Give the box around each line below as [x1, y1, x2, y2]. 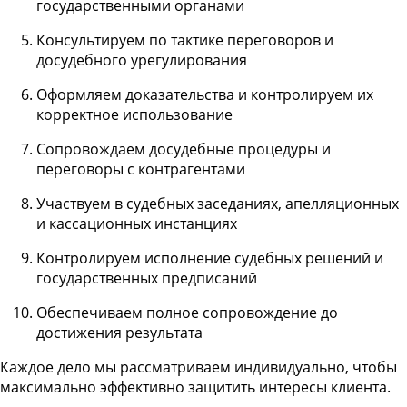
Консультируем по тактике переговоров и [36, 29, 333, 50]
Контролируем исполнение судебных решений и [36, 247, 383, 268]
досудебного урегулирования [36, 49, 247, 70]
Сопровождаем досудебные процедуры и [36, 138, 331, 159]
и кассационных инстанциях [36, 213, 237, 233]
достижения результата [36, 322, 203, 342]
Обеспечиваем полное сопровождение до [36, 302, 338, 323]
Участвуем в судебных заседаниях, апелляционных [36, 193, 399, 213]
